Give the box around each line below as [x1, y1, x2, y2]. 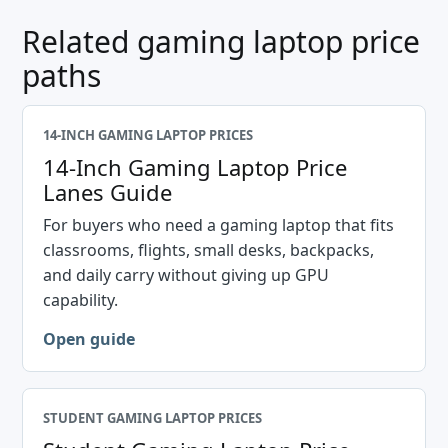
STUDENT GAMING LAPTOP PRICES [43, 409, 262, 427]
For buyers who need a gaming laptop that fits [43, 214, 394, 236]
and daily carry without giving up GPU [43, 264, 329, 286]
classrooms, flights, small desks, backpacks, [43, 239, 374, 261]
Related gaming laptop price [22, 21, 420, 62]
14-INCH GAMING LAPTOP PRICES [43, 126, 253, 144]
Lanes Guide [43, 177, 172, 207]
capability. [43, 289, 118, 311]
